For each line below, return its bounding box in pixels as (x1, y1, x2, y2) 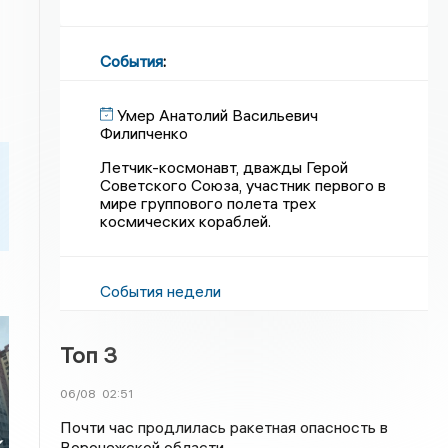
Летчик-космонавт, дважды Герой (100, 157, 349, 177)
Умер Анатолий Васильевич (117, 105, 319, 125)
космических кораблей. (100, 211, 272, 231)
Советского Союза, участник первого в (100, 175, 387, 195)
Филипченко (100, 123, 189, 143)
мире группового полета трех (100, 193, 317, 213)
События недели (100, 281, 222, 301)
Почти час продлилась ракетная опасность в (60, 417, 389, 437)
